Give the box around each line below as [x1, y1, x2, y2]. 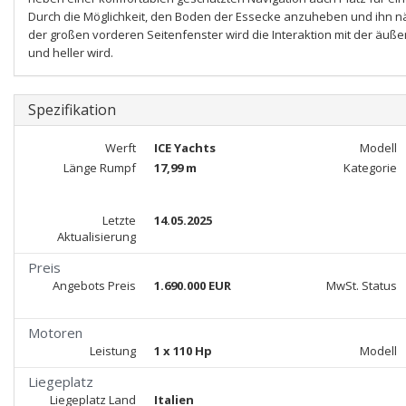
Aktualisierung [56, 228, 136, 245]
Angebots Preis [52, 277, 136, 294]
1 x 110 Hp [153, 343, 212, 359]
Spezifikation [28, 100, 116, 120]
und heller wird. [28, 44, 113, 61]
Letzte [101, 212, 136, 228]
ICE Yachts [153, 140, 216, 156]
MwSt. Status [325, 277, 397, 294]
